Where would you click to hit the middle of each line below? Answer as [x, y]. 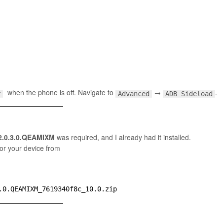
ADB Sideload [189, 93]
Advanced [133, 93]
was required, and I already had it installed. [123, 137]
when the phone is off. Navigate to [60, 92]
